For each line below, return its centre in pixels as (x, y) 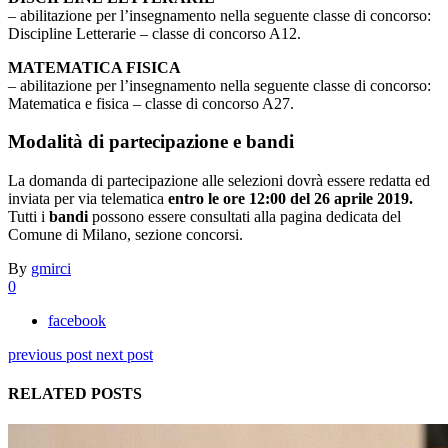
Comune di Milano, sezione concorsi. (125, 234)
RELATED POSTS (75, 394)
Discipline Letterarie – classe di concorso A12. (154, 33)
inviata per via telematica (88, 198)
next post (124, 354)
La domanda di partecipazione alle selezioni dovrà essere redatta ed (219, 180)
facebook (77, 320)
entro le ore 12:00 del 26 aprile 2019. (290, 198)
